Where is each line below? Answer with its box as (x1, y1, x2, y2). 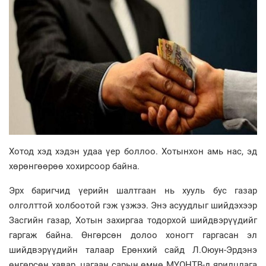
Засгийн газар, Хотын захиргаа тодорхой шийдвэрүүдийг (9, 215, 257, 226)
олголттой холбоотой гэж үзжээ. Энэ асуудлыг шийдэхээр (9, 200, 257, 211)
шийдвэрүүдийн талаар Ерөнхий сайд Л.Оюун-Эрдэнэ (9, 245, 257, 256)
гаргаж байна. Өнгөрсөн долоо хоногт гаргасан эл (9, 230, 257, 241)
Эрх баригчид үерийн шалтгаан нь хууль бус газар (9, 185, 257, 197)
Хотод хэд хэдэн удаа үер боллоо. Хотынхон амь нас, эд (9, 146, 257, 157)
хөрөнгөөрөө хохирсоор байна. (9, 161, 140, 172)
